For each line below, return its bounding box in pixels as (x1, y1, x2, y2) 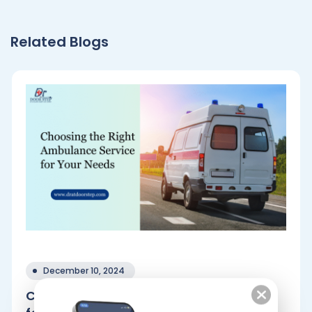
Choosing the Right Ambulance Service (26, 287, 277, 305)
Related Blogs (10, 32, 109, 52)
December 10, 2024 (43, 265, 125, 277)
